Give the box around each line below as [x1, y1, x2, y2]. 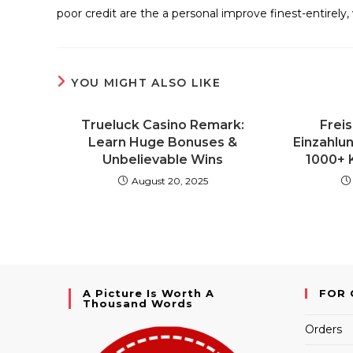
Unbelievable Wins [102, 152, 224, 167]
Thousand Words [83, 297, 193, 310]
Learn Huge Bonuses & [88, 135, 238, 150]
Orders [305, 322, 342, 336]
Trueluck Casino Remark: [81, 117, 245, 132]
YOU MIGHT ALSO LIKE [71, 76, 221, 90]
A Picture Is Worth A [83, 287, 214, 299]
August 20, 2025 [131, 175, 208, 187]
